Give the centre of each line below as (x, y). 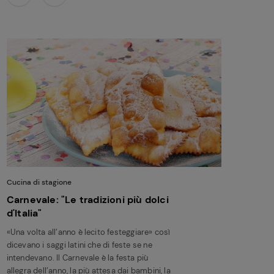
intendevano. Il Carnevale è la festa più (77, 258)
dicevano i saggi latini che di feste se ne (79, 245)
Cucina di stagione (39, 183)
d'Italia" (24, 213)
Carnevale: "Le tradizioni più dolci (87, 200)
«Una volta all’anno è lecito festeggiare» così (88, 232)
